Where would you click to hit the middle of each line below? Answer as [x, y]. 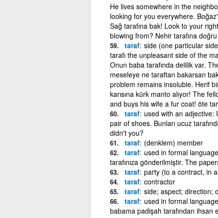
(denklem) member [173, 142]
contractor [159, 181]
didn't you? [127, 133]
